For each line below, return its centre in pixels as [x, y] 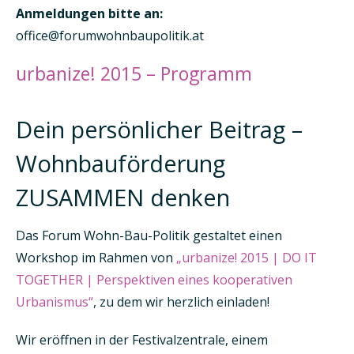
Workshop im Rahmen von [96, 257]
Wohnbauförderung [121, 163]
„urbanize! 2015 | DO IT [247, 257]
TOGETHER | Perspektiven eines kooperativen [154, 279]
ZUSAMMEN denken [123, 197]
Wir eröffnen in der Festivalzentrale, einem [142, 339]
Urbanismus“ [55, 301]
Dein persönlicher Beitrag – [159, 129]
